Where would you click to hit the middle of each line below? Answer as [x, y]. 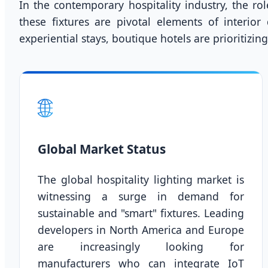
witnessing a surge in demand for [141, 197]
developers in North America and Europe [141, 230]
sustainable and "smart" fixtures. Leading [141, 213]
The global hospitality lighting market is [141, 180]
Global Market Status [102, 149]
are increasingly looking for [141, 247]
